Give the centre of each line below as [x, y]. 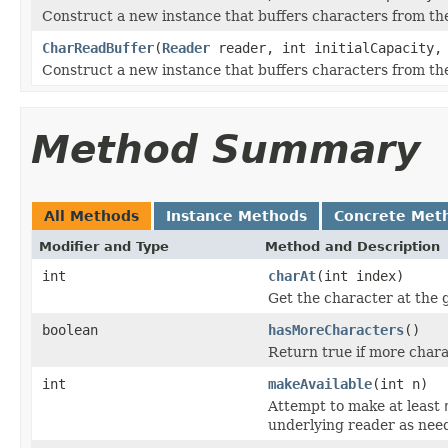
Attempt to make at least [356, 405]
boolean [70, 329]
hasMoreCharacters [336, 329]
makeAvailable [320, 383]
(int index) [360, 275]
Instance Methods [236, 215]
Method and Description [352, 246]
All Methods [91, 215]
